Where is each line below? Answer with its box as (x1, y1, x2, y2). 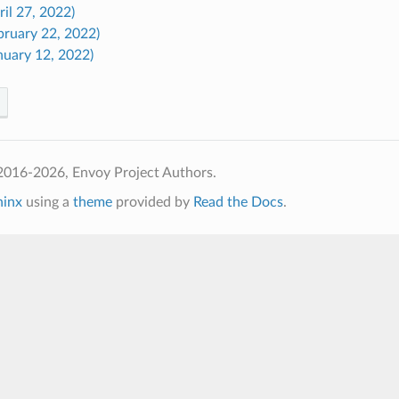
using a (21, 194, 73, 209)
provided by (111, 194, 193, 209)
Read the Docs (192, 194, 283, 209)
